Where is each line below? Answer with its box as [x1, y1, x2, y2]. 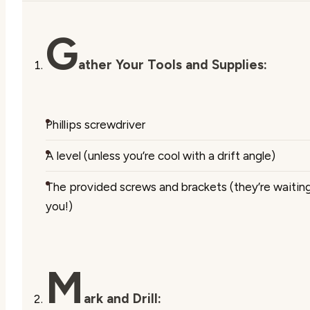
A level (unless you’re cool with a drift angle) [46, 148, 275, 163]
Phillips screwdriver [46, 117, 145, 131]
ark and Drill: [84, 290, 161, 307]
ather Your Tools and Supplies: [78, 56, 267, 73]
